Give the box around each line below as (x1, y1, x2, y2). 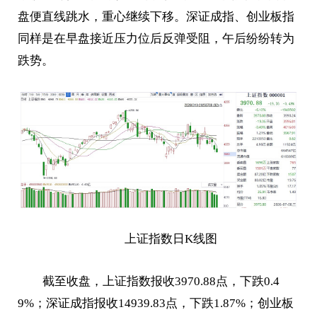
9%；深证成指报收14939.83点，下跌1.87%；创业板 (18, 296, 294, 311)
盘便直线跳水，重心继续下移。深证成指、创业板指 (18, 10, 295, 24)
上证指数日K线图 (124, 232, 217, 246)
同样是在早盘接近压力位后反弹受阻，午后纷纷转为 (18, 32, 295, 46)
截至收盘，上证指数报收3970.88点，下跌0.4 (42, 275, 279, 289)
